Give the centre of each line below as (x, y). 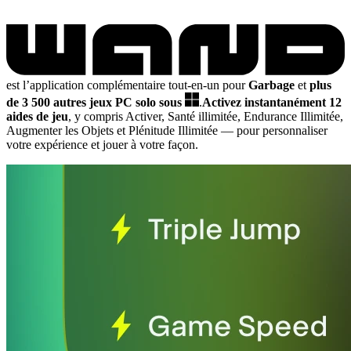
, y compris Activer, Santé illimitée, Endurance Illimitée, (206, 116)
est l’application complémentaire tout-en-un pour (127, 85)
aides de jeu (37, 116)
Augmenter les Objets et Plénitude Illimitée (114, 130)
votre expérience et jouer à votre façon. (102, 144)
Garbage (271, 85)
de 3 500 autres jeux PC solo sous (96, 102)
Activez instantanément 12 (272, 102)
